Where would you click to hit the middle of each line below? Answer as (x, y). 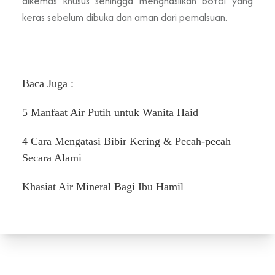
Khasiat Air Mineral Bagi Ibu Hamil (103, 186)
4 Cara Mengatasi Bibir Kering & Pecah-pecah (126, 141)
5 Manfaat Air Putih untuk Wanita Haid (110, 112)
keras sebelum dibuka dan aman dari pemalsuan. (125, 17)
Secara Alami (52, 157)
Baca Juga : (49, 83)
